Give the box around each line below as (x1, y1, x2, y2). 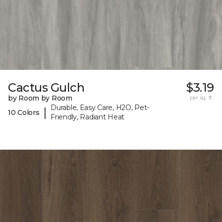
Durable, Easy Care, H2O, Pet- (51, 103, 150, 112)
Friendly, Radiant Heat (51, 112, 125, 122)
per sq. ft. (189, 94, 214, 102)
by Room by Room (8, 94, 72, 103)
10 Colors (8, 108, 40, 117)
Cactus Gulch (8, 80, 85, 95)
